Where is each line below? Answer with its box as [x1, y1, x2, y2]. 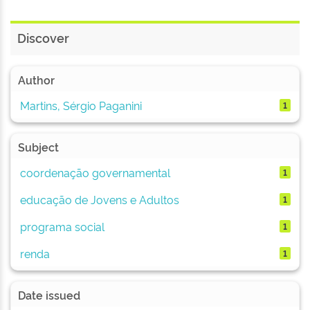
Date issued [18, 287, 80, 302]
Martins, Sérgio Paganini [19, 97, 142, 113]
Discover [17, 29, 69, 46]
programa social [19, 218, 104, 234]
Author [18, 72, 55, 87]
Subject [18, 139, 59, 154]
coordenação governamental [19, 164, 170, 180]
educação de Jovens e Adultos [19, 191, 179, 207]
